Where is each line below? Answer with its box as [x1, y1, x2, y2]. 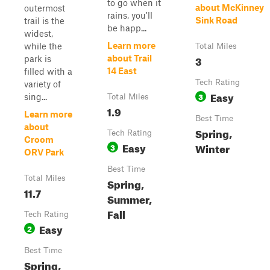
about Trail [107, 52, 152, 63]
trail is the [24, 15, 64, 26]
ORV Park [24, 146, 64, 157]
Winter [195, 139, 230, 155]
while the [24, 40, 62, 51]
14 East [107, 65, 137, 76]
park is [24, 53, 51, 64]
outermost [24, 2, 65, 13]
